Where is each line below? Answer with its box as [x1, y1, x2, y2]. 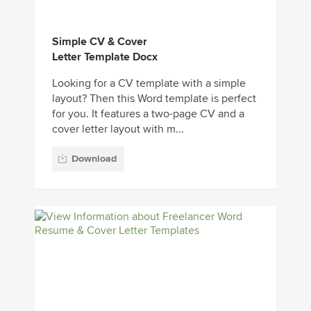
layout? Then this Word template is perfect [52, 91, 256, 106]
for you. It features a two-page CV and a [52, 106, 244, 121]
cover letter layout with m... [52, 121, 184, 136]
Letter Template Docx [52, 49, 158, 64]
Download [72, 153, 117, 165]
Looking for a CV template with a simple [52, 76, 246, 90]
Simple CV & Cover [52, 34, 147, 49]
